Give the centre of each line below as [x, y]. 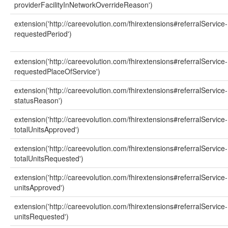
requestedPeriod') [43, 34]
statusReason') [38, 100]
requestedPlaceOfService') [57, 71]
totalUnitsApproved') [47, 129]
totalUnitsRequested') [49, 158]
